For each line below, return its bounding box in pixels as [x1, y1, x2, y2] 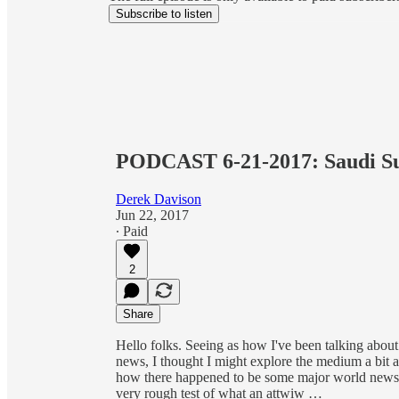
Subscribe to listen [116, 7, 212, 21]
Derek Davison [116, 191, 201, 207]
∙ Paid [116, 223, 148, 239]
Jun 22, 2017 [116, 207, 189, 223]
